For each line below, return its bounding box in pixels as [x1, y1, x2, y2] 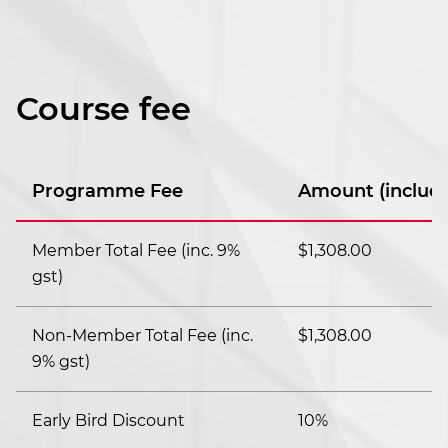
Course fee [16, 89, 191, 129]
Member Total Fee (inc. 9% [32, 241, 240, 261]
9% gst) [32, 352, 90, 372]
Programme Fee [32, 180, 183, 203]
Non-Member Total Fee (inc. [32, 326, 253, 346]
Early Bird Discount [32, 411, 185, 431]
